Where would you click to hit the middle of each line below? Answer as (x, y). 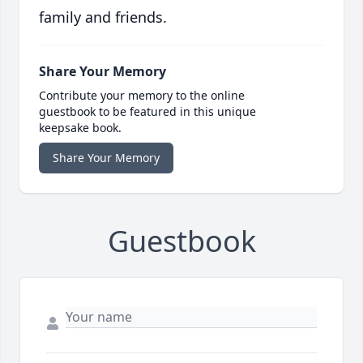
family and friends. (103, 17)
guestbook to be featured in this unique (147, 111)
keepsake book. (80, 127)
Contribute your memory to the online (142, 95)
